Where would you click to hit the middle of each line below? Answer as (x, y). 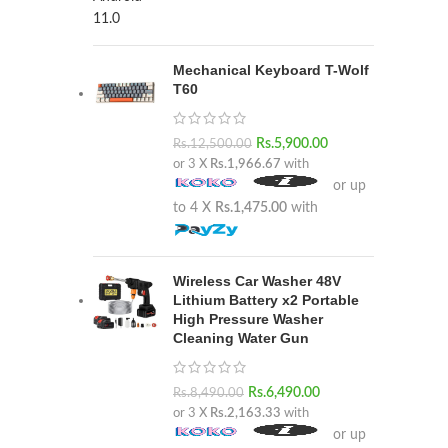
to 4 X (194, 208)
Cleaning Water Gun (241, 338)
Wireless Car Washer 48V (257, 281)
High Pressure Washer (248, 319)
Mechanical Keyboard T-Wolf (271, 70)
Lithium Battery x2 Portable (266, 300)
